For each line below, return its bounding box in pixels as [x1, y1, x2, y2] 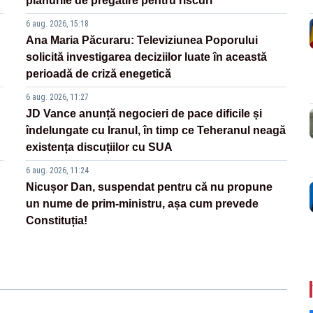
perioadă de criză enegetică [26, 68, 172, 80]
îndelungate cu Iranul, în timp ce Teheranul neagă [26, 124, 286, 137]
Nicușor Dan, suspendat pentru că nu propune [26, 181, 273, 194]
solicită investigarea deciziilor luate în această [26, 51, 268, 64]
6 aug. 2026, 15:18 [26, 19, 89, 29]
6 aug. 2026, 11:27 [26, 92, 89, 103]
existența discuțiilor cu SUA [26, 141, 173, 154]
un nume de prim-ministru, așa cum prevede [26, 198, 259, 210]
